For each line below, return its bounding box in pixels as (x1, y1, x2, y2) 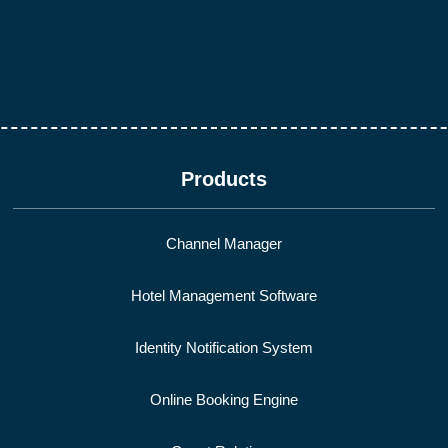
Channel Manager (165, 235, 282, 253)
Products (180, 167, 267, 190)
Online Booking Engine (149, 391, 298, 409)
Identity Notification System (134, 339, 313, 357)
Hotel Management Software (130, 287, 317, 305)
